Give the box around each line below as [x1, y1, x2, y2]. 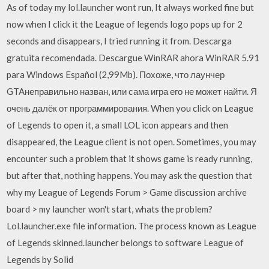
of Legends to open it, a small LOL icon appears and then [7, 119, 229, 130]
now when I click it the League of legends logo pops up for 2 [7, 19, 243, 29]
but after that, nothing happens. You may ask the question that [7, 170, 253, 181]
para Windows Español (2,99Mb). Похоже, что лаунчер [7, 69, 225, 80]
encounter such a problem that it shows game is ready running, [7, 153, 253, 164]
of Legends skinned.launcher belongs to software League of [7, 237, 244, 248]
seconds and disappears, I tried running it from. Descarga [7, 35, 232, 46]
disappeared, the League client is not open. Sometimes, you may [7, 136, 257, 147]
